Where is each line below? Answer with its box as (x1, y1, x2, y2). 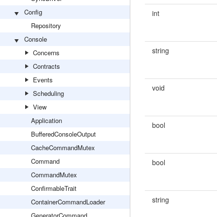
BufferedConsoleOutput (31, 129, 96, 139)
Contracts (33, 62, 60, 71)
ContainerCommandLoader (31, 197, 105, 206)
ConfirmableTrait (31, 184, 77, 193)
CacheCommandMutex (31, 143, 95, 152)
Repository (31, 21, 61, 30)
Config (24, 7, 42, 16)
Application (31, 116, 62, 125)
